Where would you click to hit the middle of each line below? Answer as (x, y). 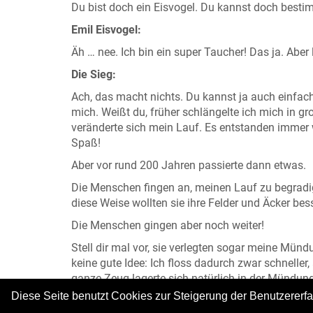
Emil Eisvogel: (106, 29)
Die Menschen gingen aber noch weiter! (168, 225)
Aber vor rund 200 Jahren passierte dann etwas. (189, 165)
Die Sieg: (94, 74)
